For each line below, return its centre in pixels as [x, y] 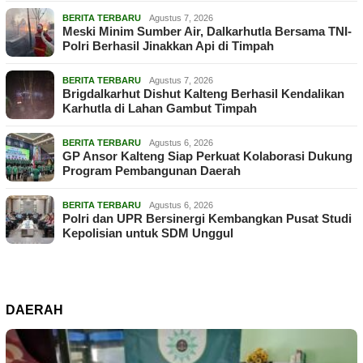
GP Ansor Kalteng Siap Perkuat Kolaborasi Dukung [207, 156]
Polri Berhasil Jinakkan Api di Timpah [168, 46]
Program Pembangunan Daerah [152, 171]
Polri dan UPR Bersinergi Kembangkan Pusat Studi [207, 219]
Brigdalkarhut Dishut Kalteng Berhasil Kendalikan [203, 94]
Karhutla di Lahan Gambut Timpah [160, 109]
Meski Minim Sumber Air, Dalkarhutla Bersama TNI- [207, 32]
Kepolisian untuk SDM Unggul [148, 233]
